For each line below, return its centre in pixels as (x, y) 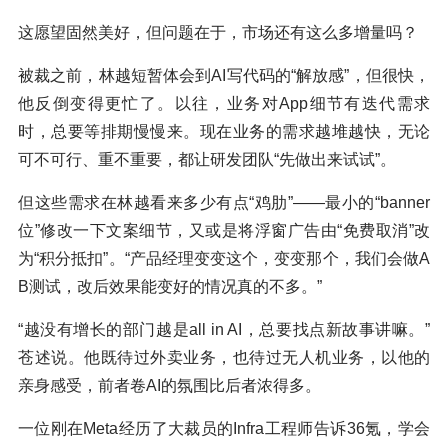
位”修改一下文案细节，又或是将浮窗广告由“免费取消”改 (224, 231)
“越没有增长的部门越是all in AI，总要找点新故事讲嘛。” (224, 330)
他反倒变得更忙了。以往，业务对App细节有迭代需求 (224, 104)
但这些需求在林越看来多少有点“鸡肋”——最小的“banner (224, 203)
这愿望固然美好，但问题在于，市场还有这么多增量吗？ (218, 33)
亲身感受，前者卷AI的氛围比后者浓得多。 (169, 386)
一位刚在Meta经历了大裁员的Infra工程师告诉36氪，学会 (224, 429)
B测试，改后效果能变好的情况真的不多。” (170, 287)
